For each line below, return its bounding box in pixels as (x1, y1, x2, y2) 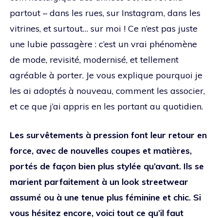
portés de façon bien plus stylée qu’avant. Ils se (10, 160, 204, 172)
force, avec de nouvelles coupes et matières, (10, 145, 192, 156)
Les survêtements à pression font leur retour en (10, 129, 207, 141)
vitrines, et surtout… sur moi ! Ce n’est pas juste (10, 22, 198, 34)
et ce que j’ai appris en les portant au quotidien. (10, 100, 203, 112)
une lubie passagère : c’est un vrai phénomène (10, 38, 197, 50)
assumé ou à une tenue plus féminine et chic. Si (10, 191, 201, 203)
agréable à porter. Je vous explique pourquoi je (10, 69, 202, 81)
